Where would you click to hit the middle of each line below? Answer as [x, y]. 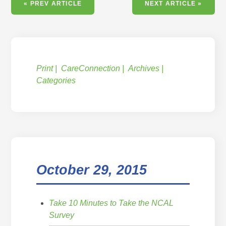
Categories [56, 80]
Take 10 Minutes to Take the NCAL [111, 203]
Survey [62, 215]
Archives [144, 68]
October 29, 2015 [92, 170]
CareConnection [91, 68]
